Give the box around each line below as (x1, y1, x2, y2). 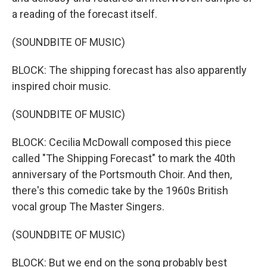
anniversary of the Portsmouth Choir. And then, (12, 168, 232, 181)
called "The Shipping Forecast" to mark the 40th (12, 152, 235, 164)
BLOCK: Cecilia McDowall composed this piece (12, 136, 231, 148)
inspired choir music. (12, 80, 111, 92)
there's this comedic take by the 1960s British (12, 184, 228, 197)
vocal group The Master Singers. (12, 200, 164, 213)
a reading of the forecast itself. (12, 8, 157, 20)
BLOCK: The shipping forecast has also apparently (12, 64, 247, 76)
